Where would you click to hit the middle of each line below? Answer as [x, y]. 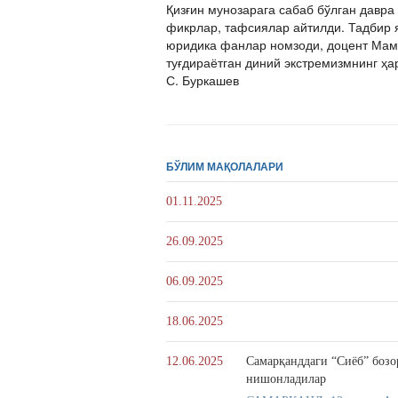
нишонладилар [286, 379]
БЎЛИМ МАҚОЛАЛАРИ [225, 166]
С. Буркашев [203, 80]
